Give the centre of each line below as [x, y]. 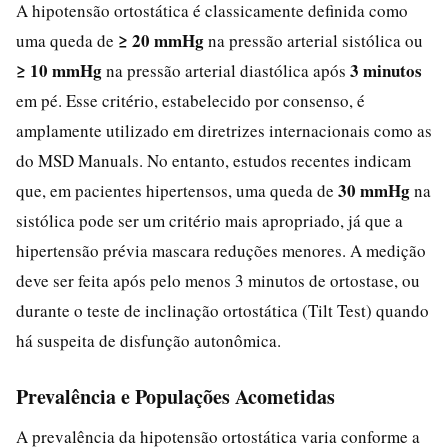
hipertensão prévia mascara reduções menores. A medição [221, 250]
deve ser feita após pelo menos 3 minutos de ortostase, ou [218, 280]
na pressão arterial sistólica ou [313, 40]
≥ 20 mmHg [161, 40]
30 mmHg [374, 190]
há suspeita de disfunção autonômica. [148, 340]
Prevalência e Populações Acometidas [175, 396]
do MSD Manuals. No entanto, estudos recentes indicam [213, 160]
